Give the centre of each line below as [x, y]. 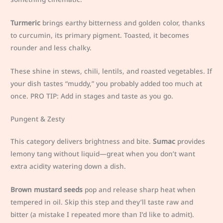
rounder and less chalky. [51, 47]
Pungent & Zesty [38, 119]
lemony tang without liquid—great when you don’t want [103, 154]
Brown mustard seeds [47, 190]
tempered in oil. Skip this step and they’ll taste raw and [102, 202]
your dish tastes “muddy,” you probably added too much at [107, 83]
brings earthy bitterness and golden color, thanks [123, 22]
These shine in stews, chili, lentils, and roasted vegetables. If [111, 71]
